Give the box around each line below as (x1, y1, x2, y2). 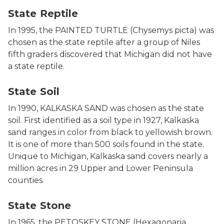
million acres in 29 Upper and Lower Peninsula (8, 163, 193, 173)
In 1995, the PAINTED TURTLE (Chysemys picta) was (8, 25, 214, 35)
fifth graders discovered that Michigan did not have (8, 49, 212, 59)
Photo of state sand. (7, 73, 87, 82)
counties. (8, 175, 44, 185)
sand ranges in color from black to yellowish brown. (8, 127, 212, 137)
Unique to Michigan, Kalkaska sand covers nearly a (8, 151, 208, 161)
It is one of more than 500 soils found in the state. (8, 139, 204, 149)
